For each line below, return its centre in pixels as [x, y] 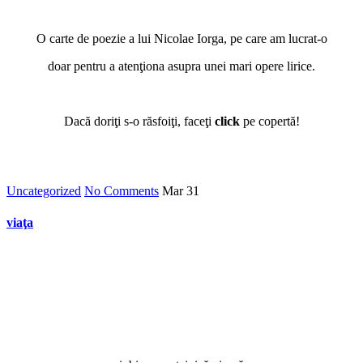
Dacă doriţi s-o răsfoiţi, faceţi [139, 122]
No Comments [122, 191]
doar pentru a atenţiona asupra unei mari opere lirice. [181, 66]
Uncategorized [44, 191]
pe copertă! [271, 122]
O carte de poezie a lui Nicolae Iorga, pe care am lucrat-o [181, 39]
